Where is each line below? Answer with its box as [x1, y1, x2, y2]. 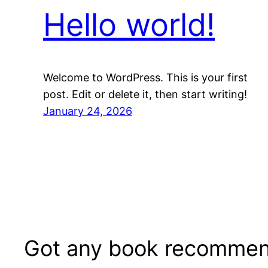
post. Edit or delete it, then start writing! [43, 88, 247, 101]
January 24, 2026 [43, 105, 132, 118]
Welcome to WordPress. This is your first [43, 71, 248, 84]
